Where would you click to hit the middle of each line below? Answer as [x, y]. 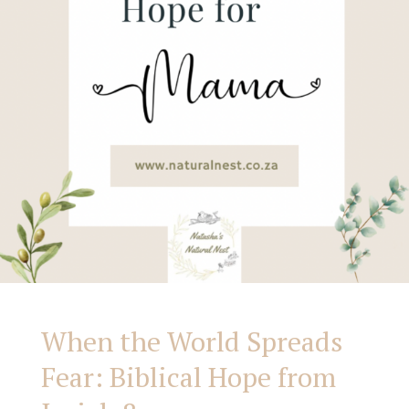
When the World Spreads [192, 342]
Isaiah [78, 95]
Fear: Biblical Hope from [189, 378]
